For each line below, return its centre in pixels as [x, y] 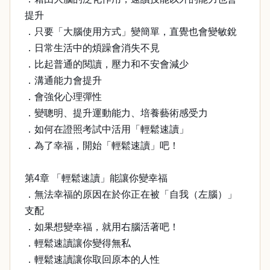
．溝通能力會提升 [63, 80]
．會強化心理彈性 [63, 97]
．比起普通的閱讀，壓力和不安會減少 [107, 64]
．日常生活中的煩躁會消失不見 [92, 48]
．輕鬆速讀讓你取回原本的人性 [92, 259]
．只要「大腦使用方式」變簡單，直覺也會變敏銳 [131, 32]
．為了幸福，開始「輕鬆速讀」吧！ [102, 146]
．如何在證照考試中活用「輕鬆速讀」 [107, 129]
